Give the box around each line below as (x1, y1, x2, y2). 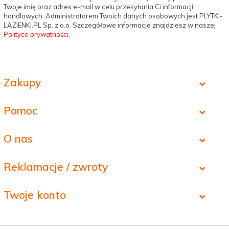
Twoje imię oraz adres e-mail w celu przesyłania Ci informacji (4, 2, 193, 11)
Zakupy (4, 75, 41, 89)
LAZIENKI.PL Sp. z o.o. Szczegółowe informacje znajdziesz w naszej (4, 20, 216, 29)
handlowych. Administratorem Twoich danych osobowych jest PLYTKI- (4, 11, 223, 20)
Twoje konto (4, 188, 66, 201)
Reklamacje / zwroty (4, 159, 108, 173)
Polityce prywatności (4, 30, 68, 38)
